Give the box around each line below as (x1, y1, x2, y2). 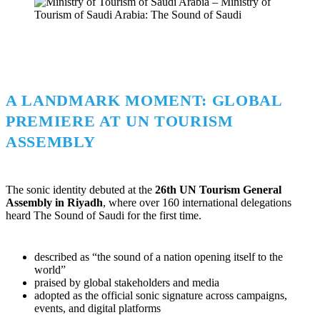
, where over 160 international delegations (103, 196, 291, 209)
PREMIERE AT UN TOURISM (6, 112, 234, 131)
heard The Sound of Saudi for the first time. (6, 209, 201, 221)
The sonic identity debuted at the (6, 183, 155, 196)
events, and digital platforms (34, 301, 161, 314)
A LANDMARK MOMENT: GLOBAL (6, 91, 282, 110)
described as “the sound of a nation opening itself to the (34, 250, 283, 263)
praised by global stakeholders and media (34, 276, 219, 289)
